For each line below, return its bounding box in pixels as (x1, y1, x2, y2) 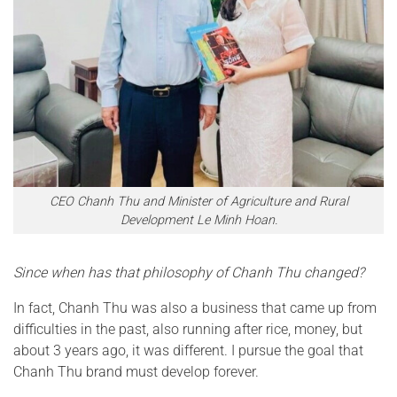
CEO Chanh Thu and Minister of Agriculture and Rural (49, 193, 348, 209)
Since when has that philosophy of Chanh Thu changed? (13, 264, 364, 282)
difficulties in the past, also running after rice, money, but (13, 321, 362, 339)
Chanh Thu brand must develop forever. (13, 363, 259, 381)
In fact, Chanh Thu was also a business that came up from (13, 300, 377, 317)
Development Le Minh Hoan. (120, 212, 277, 228)
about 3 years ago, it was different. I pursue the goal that (13, 342, 363, 360)
